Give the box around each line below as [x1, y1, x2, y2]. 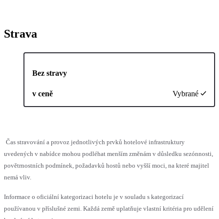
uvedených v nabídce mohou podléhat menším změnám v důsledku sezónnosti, [4, 150, 213, 157]
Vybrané [173, 89, 198, 98]
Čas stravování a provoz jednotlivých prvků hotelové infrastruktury [6, 138, 185, 146]
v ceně [32, 89, 53, 98]
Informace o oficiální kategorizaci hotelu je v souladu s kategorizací [4, 193, 184, 200]
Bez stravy [32, 68, 67, 77]
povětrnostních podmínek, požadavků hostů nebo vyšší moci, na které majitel [4, 161, 209, 169]
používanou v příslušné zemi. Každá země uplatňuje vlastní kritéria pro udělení [4, 204, 214, 212]
